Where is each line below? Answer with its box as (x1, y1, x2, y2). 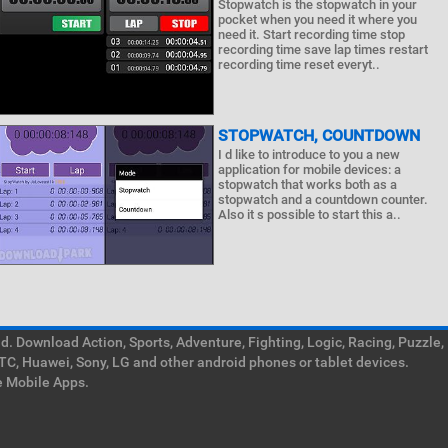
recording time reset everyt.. (218, 57, 381, 72)
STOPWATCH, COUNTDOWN (218, 126, 421, 145)
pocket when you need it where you (218, 12, 418, 27)
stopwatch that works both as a (218, 177, 398, 192)
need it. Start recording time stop (218, 27, 406, 42)
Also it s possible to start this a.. (218, 207, 402, 222)
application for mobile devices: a (218, 162, 402, 177)
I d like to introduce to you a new (218, 147, 401, 162)
